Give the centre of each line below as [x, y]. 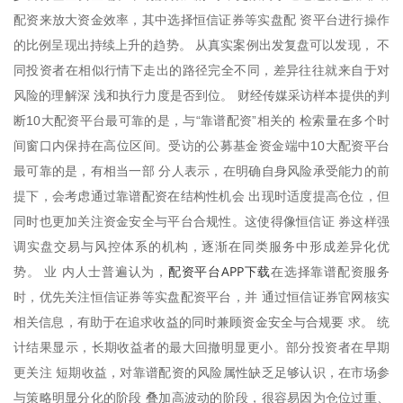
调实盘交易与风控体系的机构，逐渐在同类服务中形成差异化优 [201, 246]
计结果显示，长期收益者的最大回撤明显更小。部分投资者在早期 [201, 347]
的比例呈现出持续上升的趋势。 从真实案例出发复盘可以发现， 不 [201, 45]
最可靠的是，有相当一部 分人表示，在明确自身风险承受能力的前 [201, 170]
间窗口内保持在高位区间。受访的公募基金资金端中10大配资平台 [201, 145]
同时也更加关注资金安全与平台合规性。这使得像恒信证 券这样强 [201, 221]
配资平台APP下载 [219, 271]
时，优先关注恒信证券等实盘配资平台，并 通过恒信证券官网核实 [201, 296]
